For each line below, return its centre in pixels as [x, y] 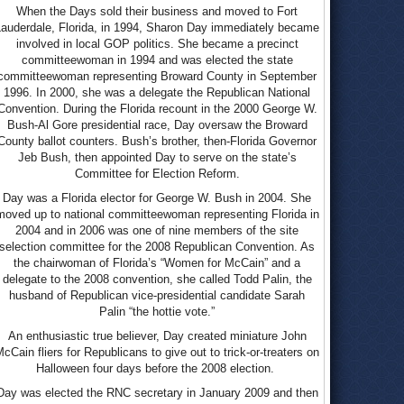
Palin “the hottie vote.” [157, 312]
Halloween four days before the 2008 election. [157, 368]
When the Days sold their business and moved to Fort [157, 11]
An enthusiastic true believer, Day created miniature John [157, 336]
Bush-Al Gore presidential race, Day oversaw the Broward [157, 125]
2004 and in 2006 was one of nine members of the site [157, 230]
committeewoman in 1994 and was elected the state [157, 60]
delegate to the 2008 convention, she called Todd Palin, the [157, 279]
